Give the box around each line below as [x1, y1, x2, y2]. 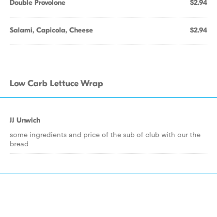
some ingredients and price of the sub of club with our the [10, 129, 201, 139]
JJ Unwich [10, 116, 40, 124]
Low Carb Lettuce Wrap [10, 78, 103, 89]
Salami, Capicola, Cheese [10, 26, 93, 34]
